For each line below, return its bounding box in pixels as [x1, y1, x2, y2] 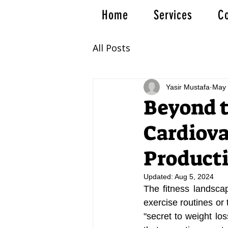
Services [154, 7, 192, 22]
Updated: [144, 173, 175, 181]
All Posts [93, 41, 130, 54]
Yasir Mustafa [166, 82, 210, 91]
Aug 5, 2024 [175, 173, 214, 181]
